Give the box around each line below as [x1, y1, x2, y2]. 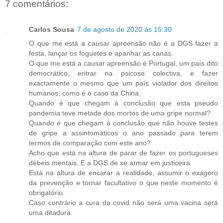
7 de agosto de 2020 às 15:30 [77, 25, 172, 34]
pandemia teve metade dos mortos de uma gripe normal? [29, 109, 211, 117]
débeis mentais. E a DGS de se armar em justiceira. [29, 159, 194, 167]
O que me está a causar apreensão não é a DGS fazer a [29, 39, 218, 48]
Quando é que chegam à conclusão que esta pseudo [29, 99, 218, 108]
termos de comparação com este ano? [29, 139, 151, 147]
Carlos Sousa [29, 25, 74, 34]
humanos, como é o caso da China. [29, 89, 141, 98]
